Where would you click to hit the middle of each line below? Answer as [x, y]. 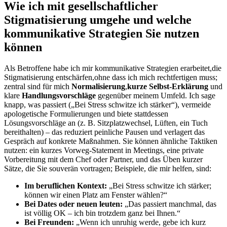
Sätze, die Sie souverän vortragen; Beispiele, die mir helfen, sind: [108, 169]
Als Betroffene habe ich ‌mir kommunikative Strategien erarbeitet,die [113, 68]
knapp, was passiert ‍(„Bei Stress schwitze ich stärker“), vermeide [107, 105]
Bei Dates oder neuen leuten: [73, 204]
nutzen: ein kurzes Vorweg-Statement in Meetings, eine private [104, 150]
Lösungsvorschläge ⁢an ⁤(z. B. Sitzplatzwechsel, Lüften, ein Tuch [106, 123]
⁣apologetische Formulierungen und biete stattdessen [86, 114]
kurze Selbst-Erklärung [168, 87]
